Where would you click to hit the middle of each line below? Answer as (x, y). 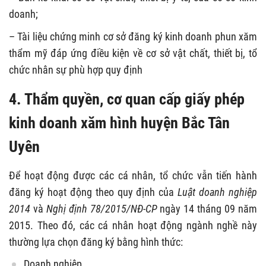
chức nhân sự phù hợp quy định (76, 70)
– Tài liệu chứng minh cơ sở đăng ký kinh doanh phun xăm (133, 37)
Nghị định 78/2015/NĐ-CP (102, 209)
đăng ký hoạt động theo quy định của (94, 192)
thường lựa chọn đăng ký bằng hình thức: (96, 242)
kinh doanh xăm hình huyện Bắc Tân (119, 123)
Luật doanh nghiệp (218, 192)
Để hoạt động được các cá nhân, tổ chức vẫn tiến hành (133, 175)
